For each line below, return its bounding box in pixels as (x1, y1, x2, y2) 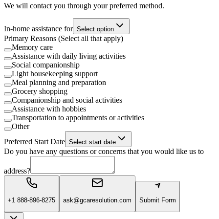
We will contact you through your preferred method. (4, 1, 164, 10)
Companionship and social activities (12, 96, 122, 105)
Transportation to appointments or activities (12, 113, 144, 122)
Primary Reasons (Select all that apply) (4, 34, 123, 43)
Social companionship (12, 61, 80, 69)
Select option (77, 25, 114, 33)
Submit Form (139, 197, 176, 204)
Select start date (69, 138, 116, 146)
